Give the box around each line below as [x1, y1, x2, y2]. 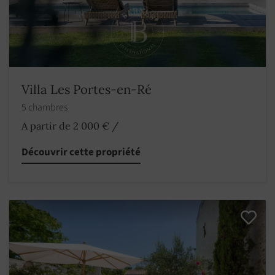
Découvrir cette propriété [21, 145, 141, 160]
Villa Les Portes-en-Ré [21, 81, 152, 98]
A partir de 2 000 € [21, 120, 109, 133]
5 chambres [21, 101, 69, 115]
